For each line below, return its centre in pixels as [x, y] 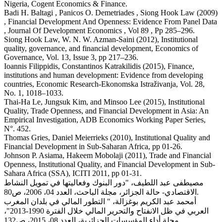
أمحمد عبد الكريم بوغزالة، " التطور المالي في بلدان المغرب [100, 201]
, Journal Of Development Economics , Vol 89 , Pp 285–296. [99, 30]
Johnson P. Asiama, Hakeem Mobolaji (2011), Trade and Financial [108, 155]
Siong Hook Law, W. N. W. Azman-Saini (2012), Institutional [101, 39]
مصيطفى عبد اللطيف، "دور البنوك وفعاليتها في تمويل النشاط [104, 182]
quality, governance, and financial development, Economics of [101, 48]
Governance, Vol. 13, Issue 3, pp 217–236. [71, 57]
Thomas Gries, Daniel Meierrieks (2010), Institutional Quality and [107, 137]
